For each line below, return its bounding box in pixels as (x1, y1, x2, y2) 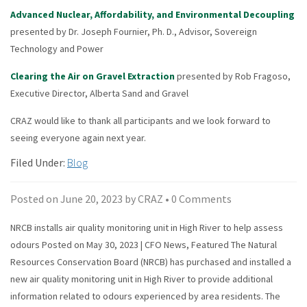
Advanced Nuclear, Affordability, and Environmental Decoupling (10, 8, 295, 21)
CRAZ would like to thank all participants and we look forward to (10, 114, 271, 127)
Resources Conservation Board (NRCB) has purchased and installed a (10, 255, 291, 268)
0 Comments (171, 191, 232, 206)
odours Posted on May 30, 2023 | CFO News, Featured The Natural (10, 238, 277, 251)
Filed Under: (10, 155, 67, 169)
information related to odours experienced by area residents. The (10, 289, 280, 302)
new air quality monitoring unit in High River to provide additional (10, 272, 273, 285)
